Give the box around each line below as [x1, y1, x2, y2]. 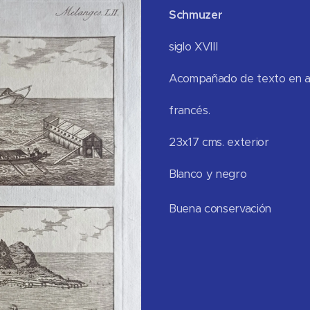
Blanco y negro [169, 166, 247, 181]
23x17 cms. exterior [169, 134, 269, 149]
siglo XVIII [169, 39, 218, 54]
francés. [169, 102, 210, 118]
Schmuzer [169, 7, 223, 22]
